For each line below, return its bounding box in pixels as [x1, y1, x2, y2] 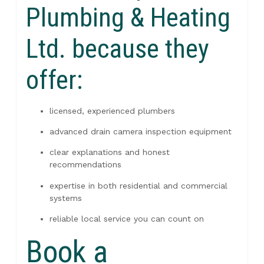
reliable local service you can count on [49, 214, 204, 224]
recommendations [49, 160, 121, 170]
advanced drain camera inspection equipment [49, 127, 232, 137]
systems [49, 193, 82, 203]
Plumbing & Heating [25, 1, 230, 33]
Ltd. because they [25, 32, 209, 64]
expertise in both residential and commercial [49, 180, 227, 190]
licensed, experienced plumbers [49, 105, 175, 115]
